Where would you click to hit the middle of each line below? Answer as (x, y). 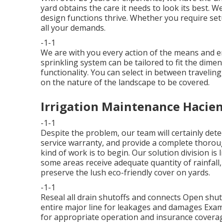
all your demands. (73, 28)
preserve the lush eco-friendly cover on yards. (125, 172)
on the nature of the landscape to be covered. (125, 82)
